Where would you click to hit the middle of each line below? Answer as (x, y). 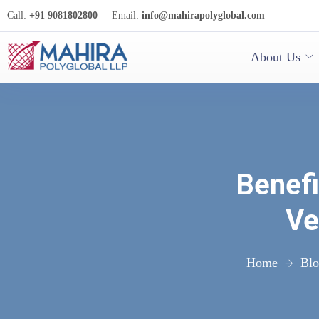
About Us (275, 57)
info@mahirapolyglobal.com (203, 15)
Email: (125, 15)
